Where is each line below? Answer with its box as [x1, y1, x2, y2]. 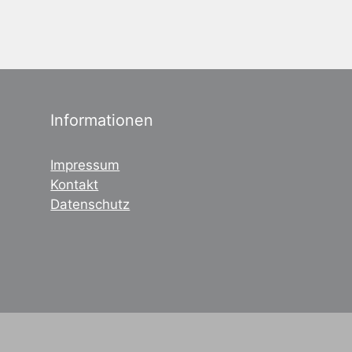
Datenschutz [50, 196, 130, 212]
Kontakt [50, 176, 99, 192]
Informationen [50, 110, 154, 130]
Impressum [50, 156, 120, 173]
